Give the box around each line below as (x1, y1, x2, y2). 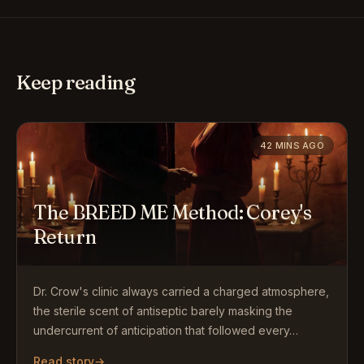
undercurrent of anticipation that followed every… (33, 323, 298, 337)
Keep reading (16, 71, 136, 94)
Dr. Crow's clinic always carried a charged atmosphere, (33, 284, 329, 298)
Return (33, 225, 97, 249)
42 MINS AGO (259, 140, 324, 151)
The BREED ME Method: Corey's (33, 201, 312, 224)
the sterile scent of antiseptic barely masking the (33, 304, 292, 318)
